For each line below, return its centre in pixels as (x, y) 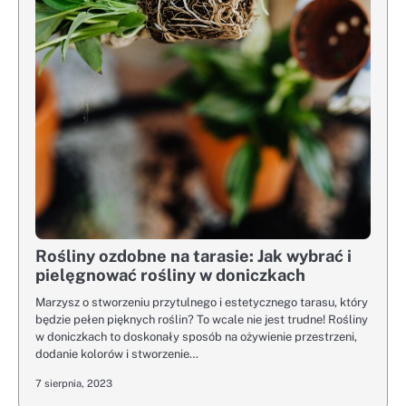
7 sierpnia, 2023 (74, 383)
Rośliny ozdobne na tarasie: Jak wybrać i (193, 256)
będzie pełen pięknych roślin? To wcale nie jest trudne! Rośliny (202, 319)
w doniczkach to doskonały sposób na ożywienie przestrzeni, (196, 336)
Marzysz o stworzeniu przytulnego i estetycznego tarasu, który (202, 302)
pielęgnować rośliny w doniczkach (170, 275)
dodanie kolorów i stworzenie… (117, 353)
